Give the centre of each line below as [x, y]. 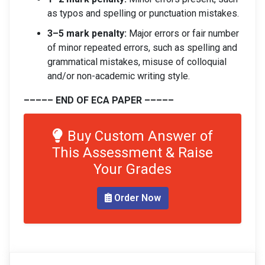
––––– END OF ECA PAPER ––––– [99, 100]
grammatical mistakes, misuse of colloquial [137, 62]
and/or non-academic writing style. [119, 76]
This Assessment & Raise [132, 153]
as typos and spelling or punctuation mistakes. [143, 13]
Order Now [136, 198]
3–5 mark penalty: [87, 33]
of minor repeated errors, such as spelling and [142, 48]
